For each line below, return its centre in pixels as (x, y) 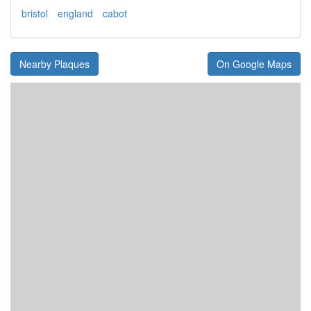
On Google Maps (254, 64)
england (75, 13)
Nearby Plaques (54, 64)
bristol (35, 13)
